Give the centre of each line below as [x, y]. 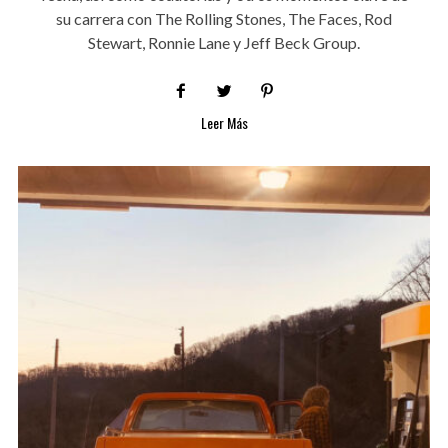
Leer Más [224, 123]
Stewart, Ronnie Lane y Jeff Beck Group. [224, 43]
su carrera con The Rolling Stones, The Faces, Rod [224, 19]
